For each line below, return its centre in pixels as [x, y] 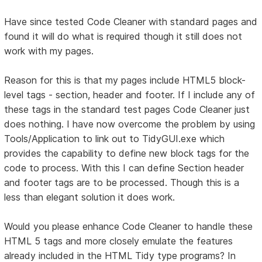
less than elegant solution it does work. [90, 197]
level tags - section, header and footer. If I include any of [130, 95]
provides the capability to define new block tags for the [127, 154]
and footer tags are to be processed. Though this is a [122, 183]
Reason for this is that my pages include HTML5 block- [125, 80]
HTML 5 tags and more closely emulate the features [119, 241]
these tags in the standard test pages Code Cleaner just [127, 110]
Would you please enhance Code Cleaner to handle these [129, 227]
